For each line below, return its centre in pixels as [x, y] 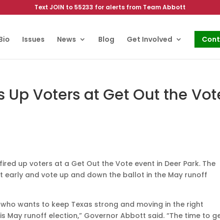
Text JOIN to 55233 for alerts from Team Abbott [110, 7]
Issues [33, 39]
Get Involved [149, 39]
